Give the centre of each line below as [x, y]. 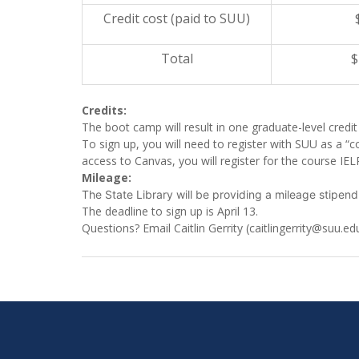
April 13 [236, 212]
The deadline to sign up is [149, 212]
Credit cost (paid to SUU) [177, 19]
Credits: [104, 111]
